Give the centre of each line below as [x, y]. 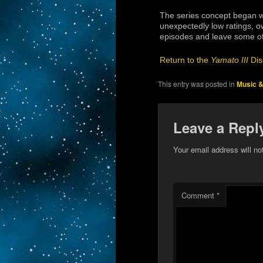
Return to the [185, 60]
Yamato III [230, 60]
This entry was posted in [198, 84]
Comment [199, 195]
